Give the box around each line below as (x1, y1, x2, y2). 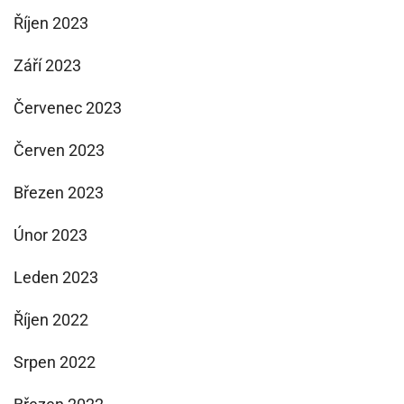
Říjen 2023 (14, 14, 88, 32)
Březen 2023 (14, 183, 104, 202)
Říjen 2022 (14, 310, 88, 329)
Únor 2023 (14, 225, 87, 244)
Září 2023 (14, 56, 81, 75)
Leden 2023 (14, 268, 98, 287)
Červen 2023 (14, 141, 105, 160)
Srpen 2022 (14, 353, 96, 372)
